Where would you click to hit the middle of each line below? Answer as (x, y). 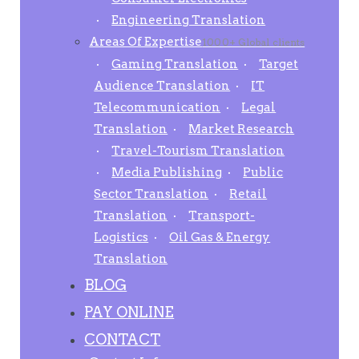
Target (279, 64)
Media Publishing (167, 172)
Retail (248, 194)
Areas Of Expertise (146, 41)
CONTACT (123, 339)
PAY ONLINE (129, 312)
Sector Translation (151, 194)
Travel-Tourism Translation (198, 150)
